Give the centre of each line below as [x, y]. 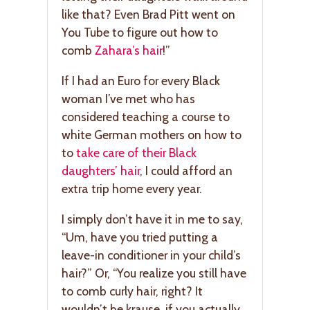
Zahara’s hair [129, 51]
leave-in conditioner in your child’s [151, 255]
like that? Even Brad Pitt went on [148, 15]
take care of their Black [136, 153]
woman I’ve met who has [128, 99]
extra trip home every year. [132, 189]
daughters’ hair [101, 171]
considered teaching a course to [146, 117]
